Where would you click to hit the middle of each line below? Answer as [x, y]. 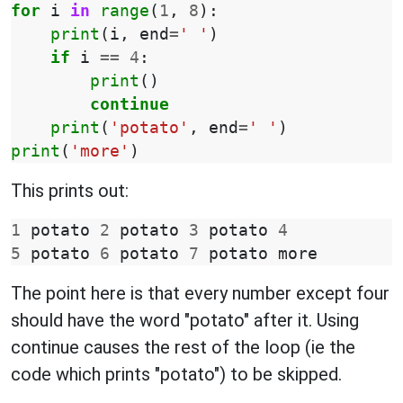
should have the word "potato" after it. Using [185, 320]
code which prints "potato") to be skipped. [176, 374]
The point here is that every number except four [200, 293]
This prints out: [70, 191]
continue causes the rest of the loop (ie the [183, 347]
